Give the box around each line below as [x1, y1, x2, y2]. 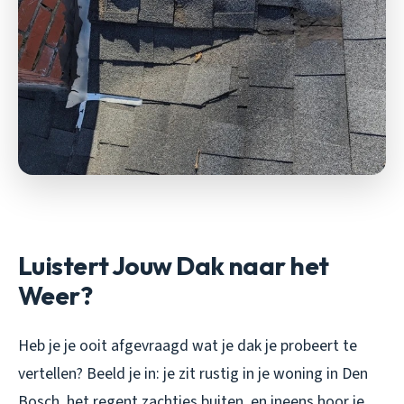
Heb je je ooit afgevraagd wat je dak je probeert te [18, 334, 357, 357]
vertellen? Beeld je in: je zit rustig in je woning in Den [18, 362, 368, 385]
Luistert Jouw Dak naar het [18, 249, 329, 281]
